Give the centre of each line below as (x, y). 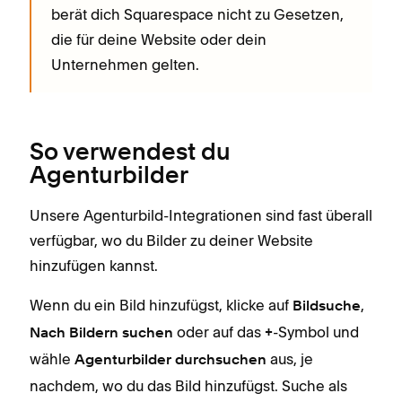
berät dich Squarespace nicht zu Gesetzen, (197, 14)
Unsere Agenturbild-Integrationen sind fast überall (201, 215)
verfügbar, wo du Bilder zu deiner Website (171, 240)
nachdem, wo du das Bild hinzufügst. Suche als (188, 385)
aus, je (290, 358)
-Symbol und (316, 332)
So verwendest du (130, 153)
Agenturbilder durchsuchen (170, 360)
